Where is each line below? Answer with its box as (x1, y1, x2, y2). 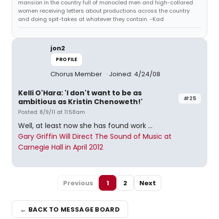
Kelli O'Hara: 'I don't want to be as (18, 88, 142, 98)
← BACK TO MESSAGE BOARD (20, 204, 120, 214)
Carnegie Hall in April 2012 (18, 142, 103, 152)
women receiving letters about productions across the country (18, 7, 190, 15)
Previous (63, 178, 93, 188)
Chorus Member (50, 69, 104, 79)
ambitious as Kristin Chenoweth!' (18, 97, 143, 107)
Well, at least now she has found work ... (18, 121, 153, 131)
